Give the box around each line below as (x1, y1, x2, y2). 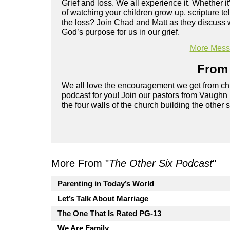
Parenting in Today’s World (57, 179, 154, 188)
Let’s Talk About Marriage (57, 194, 148, 203)
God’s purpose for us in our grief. (62, 28, 180, 37)
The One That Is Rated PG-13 (57, 209, 161, 218)
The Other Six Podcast (109, 158, 213, 169)
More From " (51, 158, 109, 169)
